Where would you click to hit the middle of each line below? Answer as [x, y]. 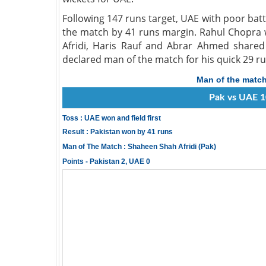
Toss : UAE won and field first [112, 118]
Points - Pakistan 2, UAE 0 [106, 161]
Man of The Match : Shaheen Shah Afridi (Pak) [139, 147]
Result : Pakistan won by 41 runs [118, 132]
